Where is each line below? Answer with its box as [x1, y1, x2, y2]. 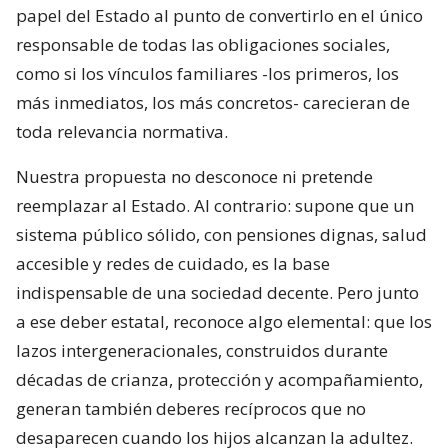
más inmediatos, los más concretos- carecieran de [16, 90, 410, 114]
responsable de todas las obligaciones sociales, [16, 32, 390, 56]
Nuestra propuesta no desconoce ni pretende [16, 164, 373, 188]
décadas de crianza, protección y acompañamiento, [16, 367, 423, 391]
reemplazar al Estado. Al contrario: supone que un [16, 193, 414, 217]
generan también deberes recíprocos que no [16, 396, 366, 420]
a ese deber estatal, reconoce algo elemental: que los [16, 309, 432, 333]
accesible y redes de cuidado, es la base [16, 251, 330, 275]
